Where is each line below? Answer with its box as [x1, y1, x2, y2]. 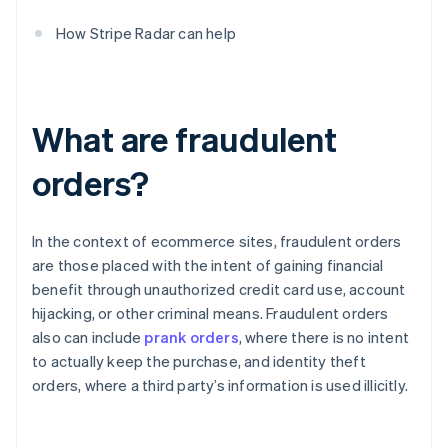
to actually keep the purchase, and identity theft [32, 351, 366, 372]
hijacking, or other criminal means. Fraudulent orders [32, 303, 389, 324]
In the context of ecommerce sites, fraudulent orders [32, 231, 402, 252]
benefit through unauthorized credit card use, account [32, 279, 406, 300]
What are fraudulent [32, 117, 338, 161]
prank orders [144, 327, 239, 348]
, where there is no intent [238, 327, 410, 348]
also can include [32, 327, 145, 348]
